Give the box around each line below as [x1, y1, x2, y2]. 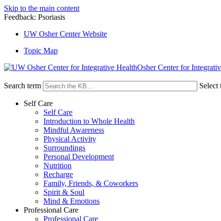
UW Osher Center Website [24, 30, 107, 38]
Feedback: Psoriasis [4, 13, 65, 21]
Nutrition [43, 161, 72, 170]
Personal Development [43, 152, 114, 161]
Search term [4, 81, 41, 90]
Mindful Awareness [43, 126, 104, 134]
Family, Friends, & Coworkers [43, 179, 138, 187]
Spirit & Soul [43, 188, 84, 196]
